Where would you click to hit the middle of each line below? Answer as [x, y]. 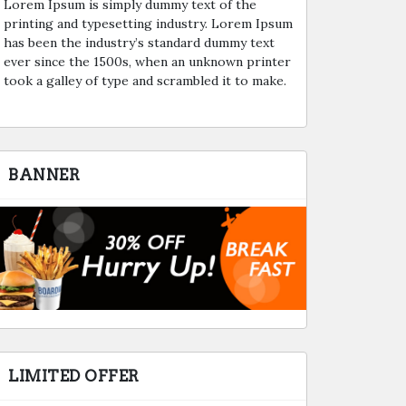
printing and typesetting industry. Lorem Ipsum [148, 23]
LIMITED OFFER [74, 377]
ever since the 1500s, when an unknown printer [147, 61]
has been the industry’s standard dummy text [139, 42]
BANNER [44, 174]
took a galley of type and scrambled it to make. [145, 80]
